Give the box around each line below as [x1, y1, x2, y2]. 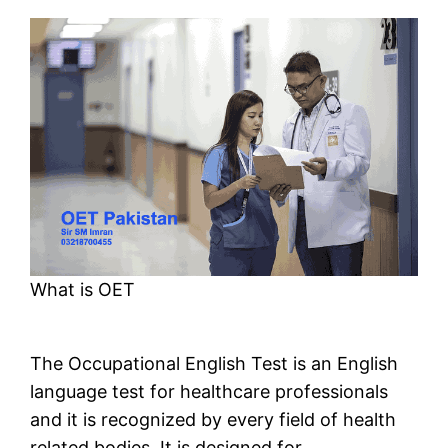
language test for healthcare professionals [30, 381, 389, 403]
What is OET [30, 279, 136, 301]
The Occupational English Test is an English [30, 353, 399, 375]
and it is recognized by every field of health [30, 409, 397, 431]
